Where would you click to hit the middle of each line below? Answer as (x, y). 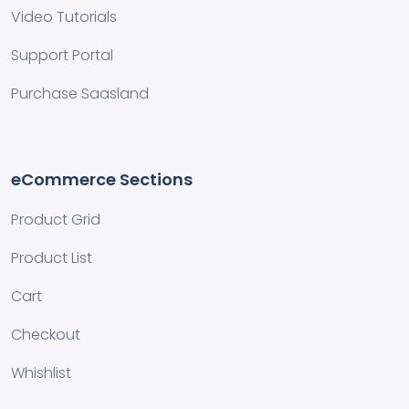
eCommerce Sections (102, 179)
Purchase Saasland (80, 94)
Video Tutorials (64, 17)
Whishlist (41, 373)
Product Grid (56, 220)
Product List (52, 258)
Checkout (46, 335)
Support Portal (62, 55)
